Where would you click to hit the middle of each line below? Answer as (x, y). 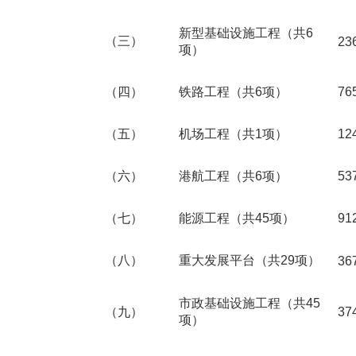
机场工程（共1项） (233, 134)
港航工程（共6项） (233, 176)
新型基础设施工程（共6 (246, 33)
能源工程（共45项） (237, 218)
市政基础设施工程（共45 (250, 303)
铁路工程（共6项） (233, 92)
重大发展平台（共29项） (250, 260)
